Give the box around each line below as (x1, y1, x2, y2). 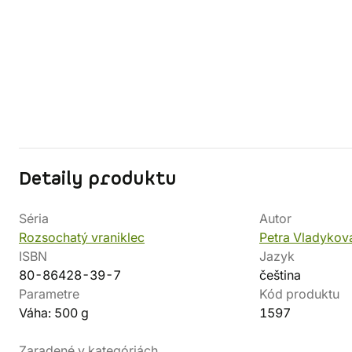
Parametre (19, 286, 79, 302)
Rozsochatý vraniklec (19, 229, 145, 245)
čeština (259, 267, 301, 283)
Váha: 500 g (19, 305, 89, 321)
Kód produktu (259, 286, 339, 302)
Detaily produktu (19, 167, 177, 192)
